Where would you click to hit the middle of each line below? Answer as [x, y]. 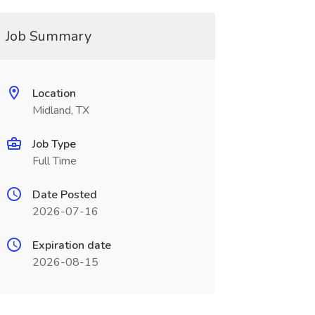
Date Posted [64, 195]
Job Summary [48, 36]
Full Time [54, 161]
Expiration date [71, 245]
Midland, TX [60, 110]
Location [54, 94]
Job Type [54, 144]
